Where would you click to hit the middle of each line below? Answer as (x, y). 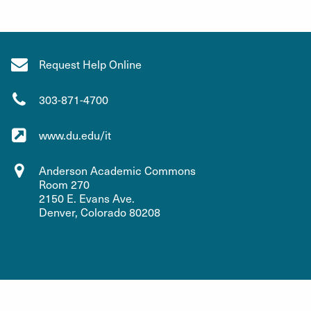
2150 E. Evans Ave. (87, 198)
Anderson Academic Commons (117, 170)
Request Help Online (90, 64)
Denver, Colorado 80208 (100, 212)
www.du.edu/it (75, 135)
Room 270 (64, 184)
